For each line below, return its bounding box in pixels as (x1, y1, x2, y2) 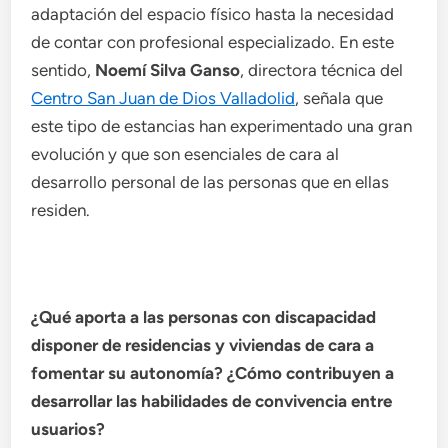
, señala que (295, 88, 384, 109)
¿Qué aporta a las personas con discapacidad (31, 307, 377, 328)
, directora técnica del (240, 60, 404, 81)
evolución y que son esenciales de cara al (31, 144, 340, 165)
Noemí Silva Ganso (95, 60, 241, 81)
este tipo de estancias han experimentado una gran (31, 116, 413, 137)
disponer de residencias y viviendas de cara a (31, 335, 375, 356)
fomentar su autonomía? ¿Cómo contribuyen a (31, 363, 395, 384)
